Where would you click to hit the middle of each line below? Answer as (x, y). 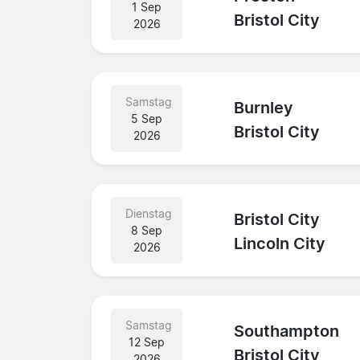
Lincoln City (280, 244)
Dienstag (149, 213)
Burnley (264, 108)
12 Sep (147, 342)
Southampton (287, 331)
